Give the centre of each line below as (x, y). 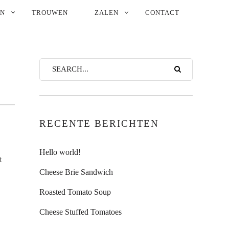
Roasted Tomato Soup (75, 192)
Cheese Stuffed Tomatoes (81, 212)
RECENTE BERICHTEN (99, 123)
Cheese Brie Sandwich (76, 172)
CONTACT (162, 13)
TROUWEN (50, 13)
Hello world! (60, 152)
